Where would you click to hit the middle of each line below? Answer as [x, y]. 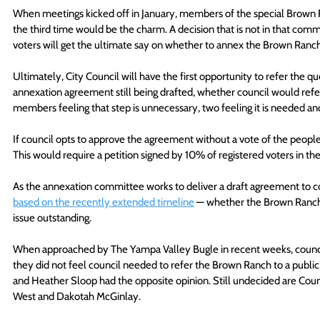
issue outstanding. [53, 217]
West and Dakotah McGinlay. [77, 296]
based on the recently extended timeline [104, 202]
